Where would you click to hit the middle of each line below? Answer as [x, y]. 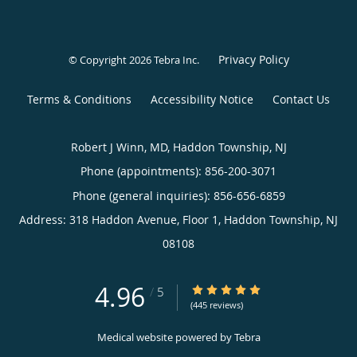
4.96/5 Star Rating [238, 289]
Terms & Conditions [79, 99]
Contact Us [301, 99]
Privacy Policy [253, 59]
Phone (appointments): [143, 171]
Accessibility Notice [202, 99]
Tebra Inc [175, 59]
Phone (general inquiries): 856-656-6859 [178, 195]
